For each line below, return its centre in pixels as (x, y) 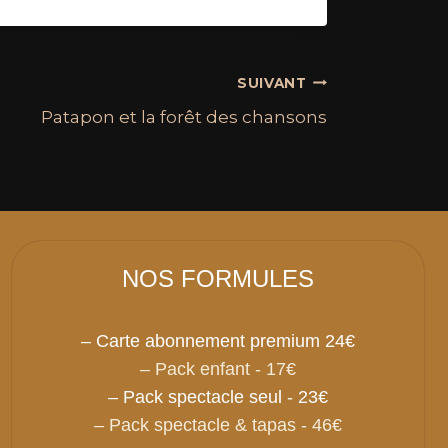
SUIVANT (271, 82)
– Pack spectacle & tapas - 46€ (218, 425)
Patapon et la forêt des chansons (184, 117)
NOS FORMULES (218, 279)
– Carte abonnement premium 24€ (218, 341)
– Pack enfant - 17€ (218, 369)
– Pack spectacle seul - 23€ (218, 397)
